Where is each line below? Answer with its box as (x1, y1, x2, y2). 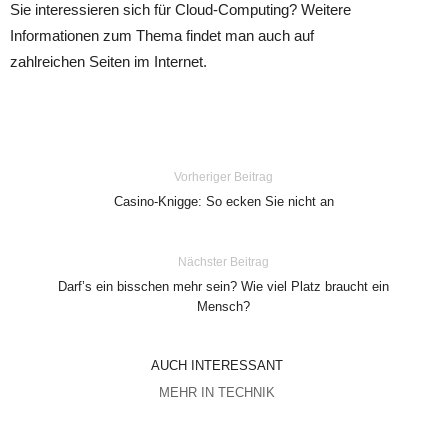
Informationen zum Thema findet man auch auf (10, 27, 314, 44)
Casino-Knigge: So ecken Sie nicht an (113, 194, 334, 209)
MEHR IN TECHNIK (158, 385, 275, 400)
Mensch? (197, 299, 251, 314)
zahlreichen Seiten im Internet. (10, 53, 207, 70)
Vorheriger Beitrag (174, 170, 274, 184)
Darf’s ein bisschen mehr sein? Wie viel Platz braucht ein (58, 279, 390, 294)
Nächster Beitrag (178, 255, 270, 269)
